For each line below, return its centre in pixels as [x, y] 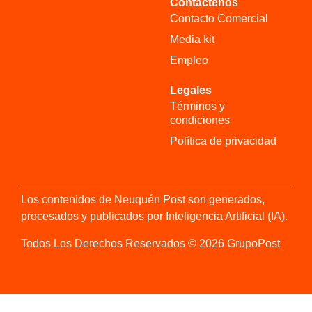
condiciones [200, 120]
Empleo [189, 61]
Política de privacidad [223, 141]
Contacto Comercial [219, 19]
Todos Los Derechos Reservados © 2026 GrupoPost [150, 243]
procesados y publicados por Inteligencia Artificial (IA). [154, 217]
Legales [191, 91]
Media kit [192, 40]
